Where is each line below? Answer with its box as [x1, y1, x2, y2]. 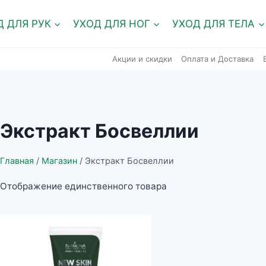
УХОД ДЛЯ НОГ [72, 17, 150, 30]
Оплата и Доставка [181, 53, 254, 64]
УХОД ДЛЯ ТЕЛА [172, 17, 255, 30]
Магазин [42, 156, 78, 166]
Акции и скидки [112, 53, 172, 64]
